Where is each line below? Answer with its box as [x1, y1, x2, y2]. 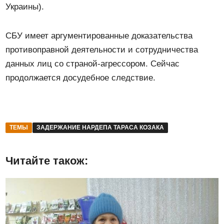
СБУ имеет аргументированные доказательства [5, 31, 193, 41]
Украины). [5, 2, 44, 12]
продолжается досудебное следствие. [5, 73, 156, 83]
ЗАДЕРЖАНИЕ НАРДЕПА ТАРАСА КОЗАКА [36, 124, 164, 131]
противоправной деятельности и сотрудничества [5, 45, 198, 55]
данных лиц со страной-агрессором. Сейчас [5, 59, 180, 69]
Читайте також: [5, 154, 88, 167]
